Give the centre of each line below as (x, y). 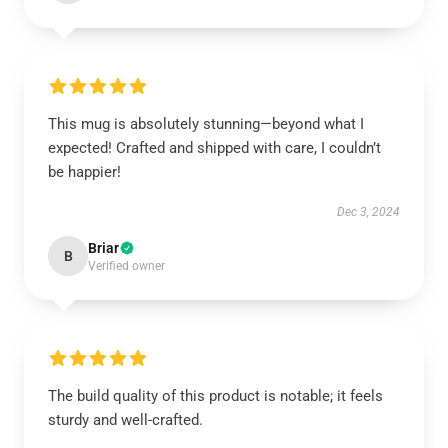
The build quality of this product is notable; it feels (215, 396)
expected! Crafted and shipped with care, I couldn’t (214, 148)
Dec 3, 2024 (368, 212)
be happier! (84, 172)
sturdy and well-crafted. (125, 420)
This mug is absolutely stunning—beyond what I (206, 124)
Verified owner (126, 266)
